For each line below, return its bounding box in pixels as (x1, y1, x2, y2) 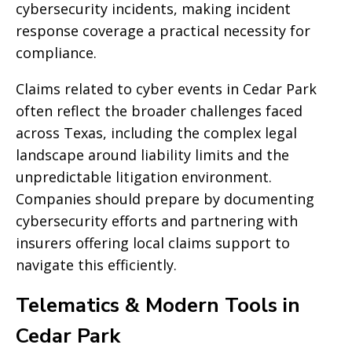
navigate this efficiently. (16, 255, 177, 274)
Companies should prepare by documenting (16, 189, 314, 208)
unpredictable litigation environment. (16, 167, 272, 186)
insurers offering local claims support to (16, 233, 290, 252)
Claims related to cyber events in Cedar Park (16, 79, 317, 98)
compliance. (16, 43, 97, 62)
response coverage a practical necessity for (16, 21, 310, 40)
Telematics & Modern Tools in (16, 291, 300, 319)
